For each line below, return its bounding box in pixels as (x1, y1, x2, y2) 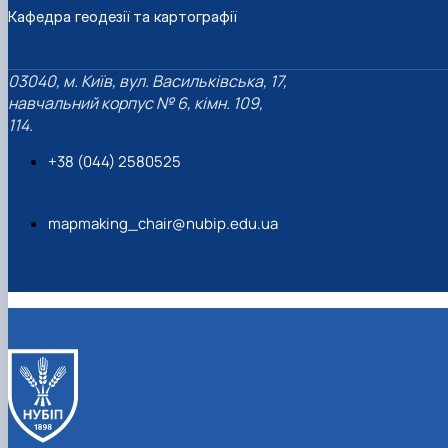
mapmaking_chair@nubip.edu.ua (48, 213, 278, 235)
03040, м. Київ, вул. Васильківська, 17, (8, 70, 287, 93)
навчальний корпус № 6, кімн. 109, (8, 92, 263, 115)
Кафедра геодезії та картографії (8, 6, 236, 26)
